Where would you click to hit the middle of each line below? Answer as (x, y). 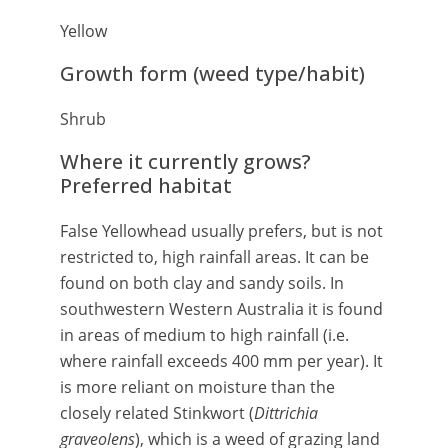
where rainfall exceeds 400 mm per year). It (221, 361)
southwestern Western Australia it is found (221, 309)
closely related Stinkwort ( (157, 413)
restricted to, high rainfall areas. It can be (214, 257)
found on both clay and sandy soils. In (202, 283)
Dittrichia (286, 413)
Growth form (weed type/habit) (212, 73)
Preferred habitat (146, 185)
